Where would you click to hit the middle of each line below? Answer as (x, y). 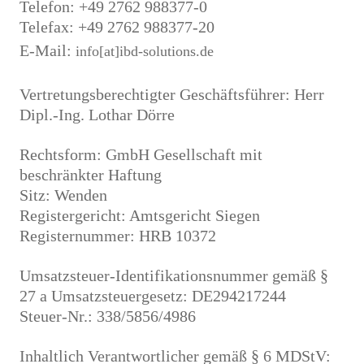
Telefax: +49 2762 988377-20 (117, 27)
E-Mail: (48, 50)
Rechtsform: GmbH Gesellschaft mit (141, 154)
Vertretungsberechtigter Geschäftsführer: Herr (172, 94)
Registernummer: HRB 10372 (118, 236)
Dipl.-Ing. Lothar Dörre (97, 115)
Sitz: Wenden (63, 195)
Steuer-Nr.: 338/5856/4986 (108, 316)
